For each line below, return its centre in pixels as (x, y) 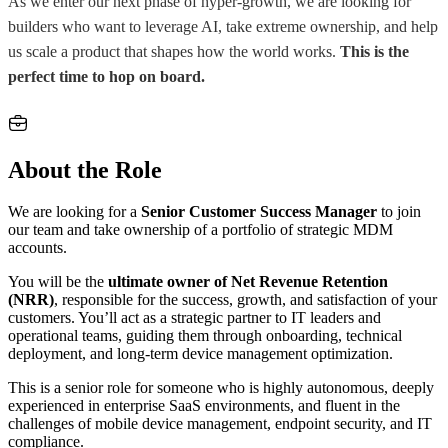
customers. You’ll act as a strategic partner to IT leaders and (194, 318)
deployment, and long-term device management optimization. (200, 354)
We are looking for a (74, 212)
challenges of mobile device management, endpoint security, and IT (220, 424)
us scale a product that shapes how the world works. (174, 51)
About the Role (85, 169)
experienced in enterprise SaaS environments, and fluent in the (204, 406)
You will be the (58, 282)
